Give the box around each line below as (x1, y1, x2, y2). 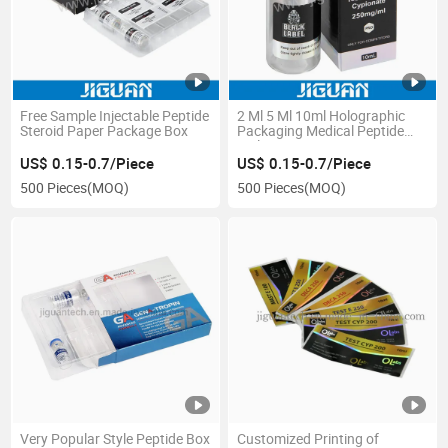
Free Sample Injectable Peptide (20, 107, 210, 126)
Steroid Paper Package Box (20, 122, 189, 141)
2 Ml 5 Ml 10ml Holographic (236, 107, 405, 126)
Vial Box (236, 137, 287, 156)
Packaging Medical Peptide (236, 122, 404, 141)
